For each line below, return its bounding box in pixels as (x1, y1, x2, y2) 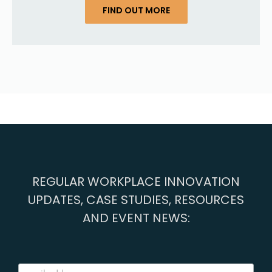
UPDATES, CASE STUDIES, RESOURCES (28, 191, 244, 208)
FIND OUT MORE (102, 4, 170, 16)
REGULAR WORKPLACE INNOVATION (32, 172, 240, 190)
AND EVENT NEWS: (82, 209, 190, 226)
